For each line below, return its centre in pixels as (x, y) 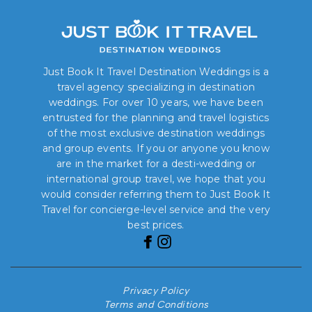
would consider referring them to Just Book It (156, 194)
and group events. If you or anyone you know (156, 148)
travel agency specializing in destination (156, 87)
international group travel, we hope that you (156, 179)
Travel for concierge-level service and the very (156, 209)
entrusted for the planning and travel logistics (156, 117)
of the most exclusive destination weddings (156, 133)
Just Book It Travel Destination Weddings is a (156, 71)
